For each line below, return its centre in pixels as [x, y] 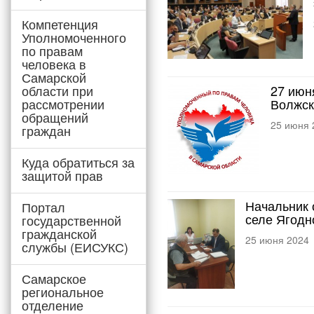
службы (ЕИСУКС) [75, 247]
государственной [71, 220]
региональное [63, 292]
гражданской [59, 233]
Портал [43, 207]
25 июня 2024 [277, 240]
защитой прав [62, 175]
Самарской [54, 77]
